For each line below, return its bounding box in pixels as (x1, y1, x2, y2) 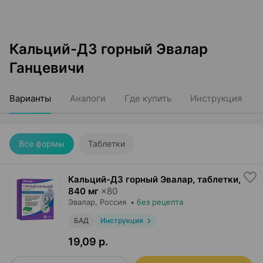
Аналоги (70, 93, 106, 104)
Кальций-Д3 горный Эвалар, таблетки (68, 174, 238, 185)
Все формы (19, 139, 65, 149)
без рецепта (137, 197, 183, 207)
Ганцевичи (9, 59, 85, 76)
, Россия (95, 197, 126, 207)
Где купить (124, 93, 171, 104)
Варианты (9, 93, 51, 104)
